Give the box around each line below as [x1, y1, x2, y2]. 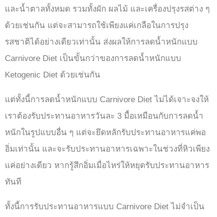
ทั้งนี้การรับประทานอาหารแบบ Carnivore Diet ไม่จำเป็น [5, 202, 204, 212]
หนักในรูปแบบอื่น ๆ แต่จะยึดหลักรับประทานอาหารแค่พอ [5, 128, 206, 138]
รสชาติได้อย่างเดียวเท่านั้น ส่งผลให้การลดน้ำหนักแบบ [5, 37, 198, 47]
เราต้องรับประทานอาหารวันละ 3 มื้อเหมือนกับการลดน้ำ [5, 111, 203, 121]
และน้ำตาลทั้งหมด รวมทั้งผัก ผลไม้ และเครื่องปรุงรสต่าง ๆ [5, 4, 210, 14]
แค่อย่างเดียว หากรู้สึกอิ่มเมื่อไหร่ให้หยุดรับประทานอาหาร [5, 161, 209, 170]
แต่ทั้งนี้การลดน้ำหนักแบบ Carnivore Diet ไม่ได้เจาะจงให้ [5, 95, 209, 105]
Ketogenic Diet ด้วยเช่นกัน [5, 70, 100, 80]
